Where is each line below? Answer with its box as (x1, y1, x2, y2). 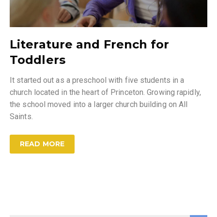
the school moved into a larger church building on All (10, 100, 188, 109)
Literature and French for (10, 37, 170, 52)
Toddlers (10, 53, 65, 67)
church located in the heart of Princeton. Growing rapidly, (10, 88, 201, 97)
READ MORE (20, 139, 64, 149)
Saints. (10, 112, 33, 122)
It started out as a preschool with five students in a (10, 76, 185, 85)
